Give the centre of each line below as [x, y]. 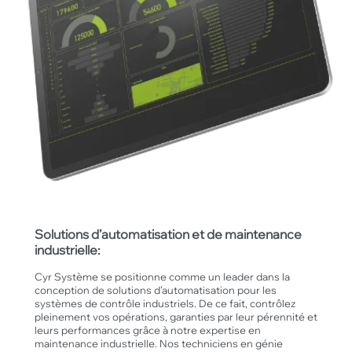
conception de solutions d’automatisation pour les [155, 290]
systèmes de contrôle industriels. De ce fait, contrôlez [165, 303]
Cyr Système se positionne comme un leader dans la [162, 277]
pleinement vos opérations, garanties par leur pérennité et [176, 317]
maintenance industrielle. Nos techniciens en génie [158, 343]
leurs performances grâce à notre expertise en [147, 330]
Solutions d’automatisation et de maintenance [168, 234]
